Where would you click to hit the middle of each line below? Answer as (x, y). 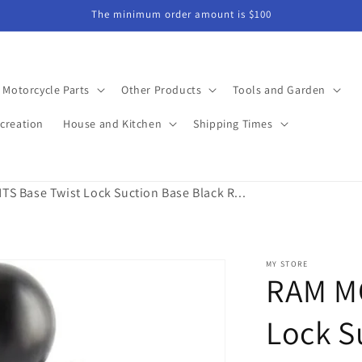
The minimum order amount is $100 (181, 14)
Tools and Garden (279, 89)
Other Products (161, 89)
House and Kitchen (112, 123)
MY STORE (287, 264)
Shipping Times (233, 123)
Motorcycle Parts (46, 89)
